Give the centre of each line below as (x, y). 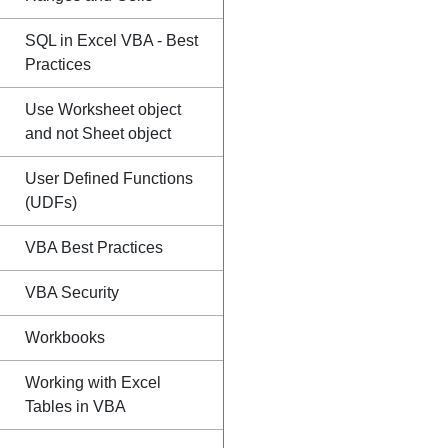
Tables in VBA (75, 406)
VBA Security (72, 292)
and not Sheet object (98, 133)
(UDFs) (51, 202)
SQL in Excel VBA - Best (111, 40)
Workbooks (65, 337)
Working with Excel (93, 382)
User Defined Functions (109, 178)
